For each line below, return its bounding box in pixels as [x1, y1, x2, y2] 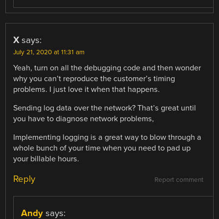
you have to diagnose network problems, [13, 113, 154, 124]
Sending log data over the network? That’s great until [13, 103, 197, 113]
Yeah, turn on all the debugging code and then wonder [13, 63, 201, 73]
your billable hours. [13, 153, 80, 164]
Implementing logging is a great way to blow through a [13, 132, 202, 142]
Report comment [154, 176, 203, 184]
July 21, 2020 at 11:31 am [13, 48, 85, 56]
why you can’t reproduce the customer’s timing [13, 73, 175, 84]
